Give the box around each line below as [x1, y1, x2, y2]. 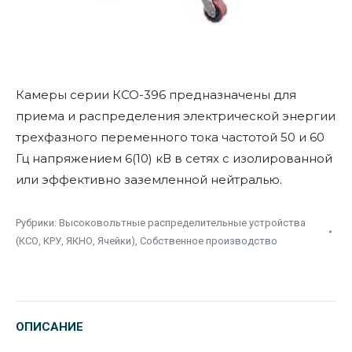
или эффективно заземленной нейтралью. [16, 172, 282, 188]
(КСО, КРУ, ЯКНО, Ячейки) [16, 235, 135, 247]
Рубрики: [16, 217, 59, 229]
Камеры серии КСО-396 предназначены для [16, 87, 296, 103]
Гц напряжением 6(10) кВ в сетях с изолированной [16, 151, 332, 167]
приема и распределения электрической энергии [16, 108, 335, 124]
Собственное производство [140, 235, 277, 247]
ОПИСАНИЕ [16, 320, 83, 335]
